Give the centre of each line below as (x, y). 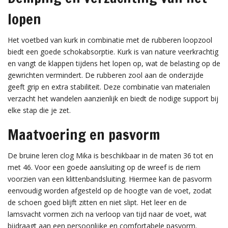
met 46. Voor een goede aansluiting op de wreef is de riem (104, 167)
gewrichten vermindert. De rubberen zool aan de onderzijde (106, 75)
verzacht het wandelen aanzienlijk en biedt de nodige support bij (113, 98)
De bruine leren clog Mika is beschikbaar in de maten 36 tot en (110, 155)
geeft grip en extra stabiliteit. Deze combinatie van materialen (109, 87)
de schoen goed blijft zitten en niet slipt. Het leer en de (97, 202)
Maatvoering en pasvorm (84, 134)
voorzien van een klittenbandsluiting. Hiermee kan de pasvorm (110, 179)
